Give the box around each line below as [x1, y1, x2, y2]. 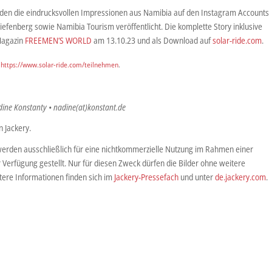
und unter [178, 171, 216, 183]
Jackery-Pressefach [114, 171, 179, 183]
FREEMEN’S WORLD [25, 35, 92, 47]
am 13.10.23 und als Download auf [92, 35, 213, 47]
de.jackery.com [215, 171, 267, 183]
